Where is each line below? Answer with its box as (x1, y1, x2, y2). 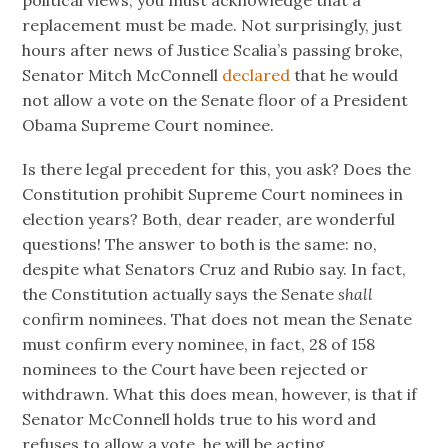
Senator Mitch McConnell (22, 65, 223, 86)
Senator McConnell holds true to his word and (22, 409, 377, 430)
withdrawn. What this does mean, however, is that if (22, 384, 418, 405)
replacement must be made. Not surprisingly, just (22, 15, 403, 36)
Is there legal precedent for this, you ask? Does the (22, 159, 412, 180)
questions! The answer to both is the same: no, (22, 234, 378, 255)
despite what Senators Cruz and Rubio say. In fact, (22, 259, 407, 280)
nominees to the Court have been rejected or (22, 359, 369, 380)
